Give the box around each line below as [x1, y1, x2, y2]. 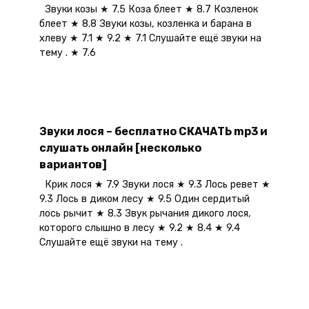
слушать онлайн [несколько [39, 141, 201, 154]
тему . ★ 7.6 [39, 46, 96, 59]
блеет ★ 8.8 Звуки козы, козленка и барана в [39, 17, 252, 30]
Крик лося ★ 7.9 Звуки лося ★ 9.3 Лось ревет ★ [39, 178, 270, 190]
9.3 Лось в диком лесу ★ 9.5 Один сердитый [39, 192, 250, 205]
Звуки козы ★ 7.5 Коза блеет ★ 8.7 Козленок [39, 3, 258, 15]
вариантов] [39, 157, 107, 171]
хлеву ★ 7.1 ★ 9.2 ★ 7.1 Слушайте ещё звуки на [39, 32, 261, 44]
